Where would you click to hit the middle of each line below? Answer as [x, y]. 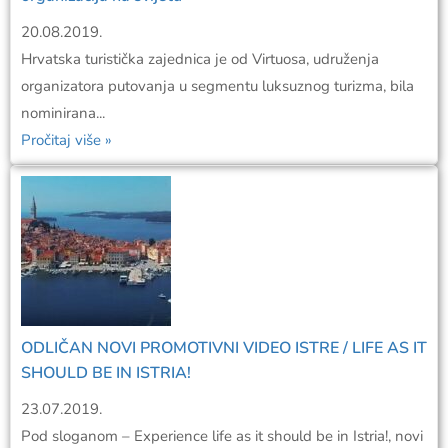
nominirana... [63, 112]
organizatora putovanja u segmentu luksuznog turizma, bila [217, 85]
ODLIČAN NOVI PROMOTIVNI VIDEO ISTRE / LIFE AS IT [224, 347]
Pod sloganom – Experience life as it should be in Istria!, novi [222, 435]
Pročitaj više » [66, 139]
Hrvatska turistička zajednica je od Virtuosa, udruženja [200, 58]
